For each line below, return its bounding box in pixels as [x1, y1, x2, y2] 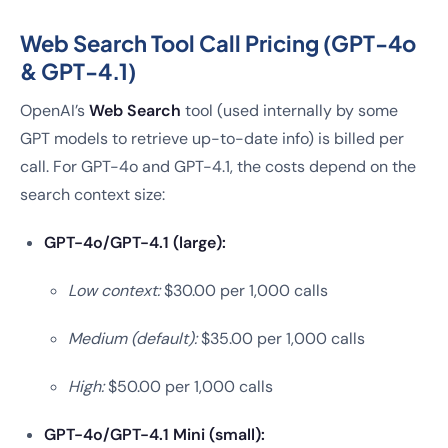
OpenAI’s [20, 100, 89, 121]
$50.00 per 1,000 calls [104, 376, 273, 397]
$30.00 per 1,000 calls [160, 280, 328, 301]
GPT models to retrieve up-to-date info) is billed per [20, 128, 404, 149]
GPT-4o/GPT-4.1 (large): [44, 232, 226, 253]
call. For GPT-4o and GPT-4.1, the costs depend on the [20, 156, 416, 177]
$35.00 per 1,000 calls [197, 328, 365, 349]
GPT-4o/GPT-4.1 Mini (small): [44, 424, 265, 445]
